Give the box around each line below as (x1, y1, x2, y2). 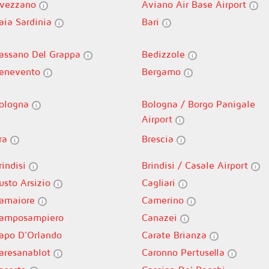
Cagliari (142, 177, 178, 188)
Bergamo (142, 66, 184, 77)
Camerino (142, 195, 187, 205)
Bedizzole (142, 49, 188, 59)
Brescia (142, 133, 177, 144)
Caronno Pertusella (142, 247, 228, 258)
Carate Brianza (142, 229, 210, 240)
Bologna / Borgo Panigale (142, 98, 255, 109)
